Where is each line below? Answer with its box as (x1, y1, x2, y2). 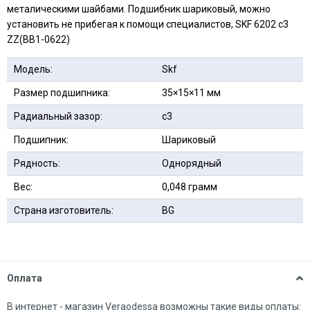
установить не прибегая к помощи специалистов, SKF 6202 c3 (7, 18, 289, 30)
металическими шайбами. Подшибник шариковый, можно (7, 3, 271, 15)
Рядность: (14, 157, 60, 169)
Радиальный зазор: (14, 110, 102, 122)
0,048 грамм (162, 181, 217, 192)
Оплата (7, 272, 42, 284)
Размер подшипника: (14, 86, 110, 98)
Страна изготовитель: (14, 204, 113, 216)
